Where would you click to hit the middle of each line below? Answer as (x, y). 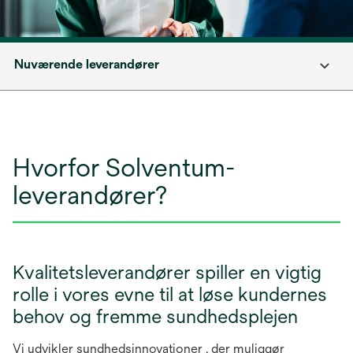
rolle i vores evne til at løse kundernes (170, 294)
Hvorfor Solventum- (124, 167)
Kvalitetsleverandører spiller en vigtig (167, 272)
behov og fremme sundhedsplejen (155, 316)
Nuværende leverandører (87, 64)
